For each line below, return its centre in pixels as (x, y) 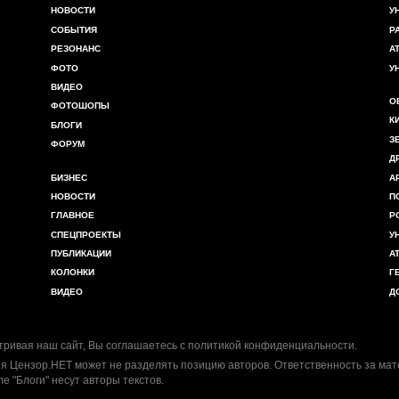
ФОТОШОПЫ (80, 106)
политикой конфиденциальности (271, 346)
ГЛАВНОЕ (73, 216)
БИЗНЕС (69, 177)
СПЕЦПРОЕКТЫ (86, 234)
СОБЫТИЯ (74, 29)
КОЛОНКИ (73, 273)
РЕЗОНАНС (76, 49)
